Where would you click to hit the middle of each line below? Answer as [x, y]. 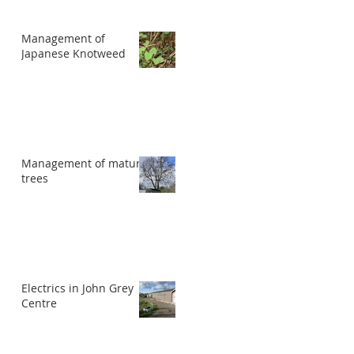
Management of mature [84, 163]
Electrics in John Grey [77, 288]
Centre [39, 303]
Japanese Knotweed [73, 53]
